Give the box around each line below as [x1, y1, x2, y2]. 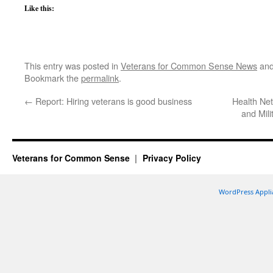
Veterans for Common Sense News [121, 59, 257, 72]
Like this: [24, 3, 54, 13]
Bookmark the [24, 71, 81, 84]
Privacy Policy [142, 152, 201, 164]
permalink [81, 71, 119, 84]
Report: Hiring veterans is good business [33, 94, 192, 107]
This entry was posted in [24, 59, 121, 72]
